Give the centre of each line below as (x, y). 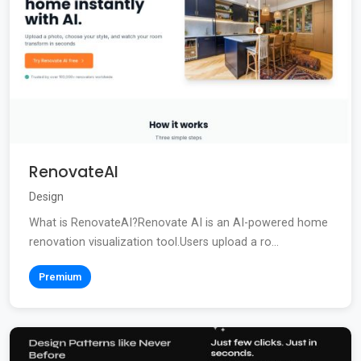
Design (46, 197)
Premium (60, 277)
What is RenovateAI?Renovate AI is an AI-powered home (178, 223)
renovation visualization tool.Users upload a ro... (154, 243)
